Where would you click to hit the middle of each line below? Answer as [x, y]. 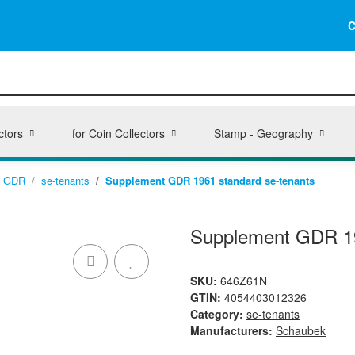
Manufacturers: [231, 330]
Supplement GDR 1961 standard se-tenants [210, 180]
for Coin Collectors [118, 133]
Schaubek [301, 330]
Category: [218, 314]
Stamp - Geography [263, 133]
